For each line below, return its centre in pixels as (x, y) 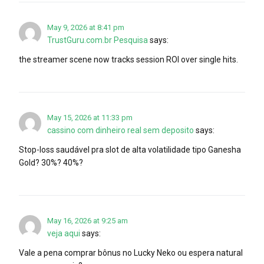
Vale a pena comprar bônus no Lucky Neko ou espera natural (131, 253)
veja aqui (64, 233)
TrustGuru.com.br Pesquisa (98, 40)
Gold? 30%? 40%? (51, 162)
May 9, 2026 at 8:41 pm (86, 27)
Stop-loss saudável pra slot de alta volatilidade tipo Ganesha (130, 149)
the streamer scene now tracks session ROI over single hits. (128, 59)
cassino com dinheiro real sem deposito (121, 130)
